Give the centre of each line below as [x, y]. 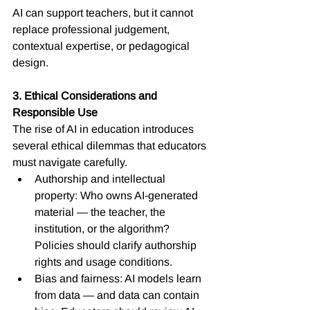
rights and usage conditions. [103, 262]
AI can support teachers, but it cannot [104, 12]
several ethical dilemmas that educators [111, 145]
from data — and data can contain [118, 295]
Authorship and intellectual [101, 179]
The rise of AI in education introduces [104, 129]
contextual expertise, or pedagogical [102, 46]
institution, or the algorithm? [103, 228]
